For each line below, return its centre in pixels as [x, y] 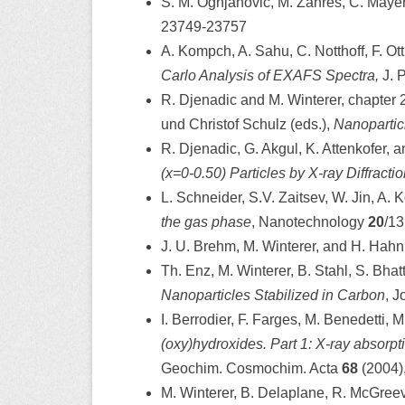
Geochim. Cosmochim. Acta [251, 368]
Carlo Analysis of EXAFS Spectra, [272, 75]
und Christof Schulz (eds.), [247, 124]
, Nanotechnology [310, 221]
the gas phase [206, 221]
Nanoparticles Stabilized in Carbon [273, 295]
